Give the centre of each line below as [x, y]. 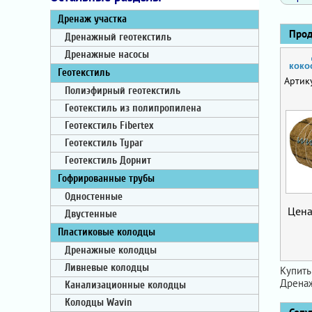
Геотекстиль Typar [104, 143]
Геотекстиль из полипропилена [133, 108]
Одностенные [94, 197]
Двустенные [91, 214]
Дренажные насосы [107, 55]
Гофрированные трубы [106, 179]
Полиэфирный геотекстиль [123, 91]
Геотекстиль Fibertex [109, 126]
